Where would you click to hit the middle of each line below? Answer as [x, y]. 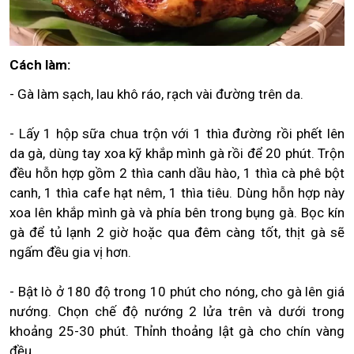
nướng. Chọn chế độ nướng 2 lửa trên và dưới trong [177, 311]
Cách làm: [40, 64]
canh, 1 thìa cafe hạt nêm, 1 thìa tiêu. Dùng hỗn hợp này [177, 192]
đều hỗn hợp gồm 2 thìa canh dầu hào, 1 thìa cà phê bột [177, 173]
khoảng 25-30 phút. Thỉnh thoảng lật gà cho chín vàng [177, 331]
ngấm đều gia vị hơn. [70, 252]
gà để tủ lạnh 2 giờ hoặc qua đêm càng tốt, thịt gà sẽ [177, 232]
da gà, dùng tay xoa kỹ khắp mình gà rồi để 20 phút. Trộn [177, 153]
